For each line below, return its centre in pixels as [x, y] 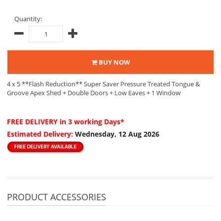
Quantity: [28, 19]
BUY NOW [113, 62]
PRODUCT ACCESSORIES [56, 197]
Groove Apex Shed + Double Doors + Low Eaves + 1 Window [94, 93]
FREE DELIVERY [33, 122]
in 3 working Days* [92, 122]
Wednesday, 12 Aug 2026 [117, 134]
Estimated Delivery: [41, 134]
